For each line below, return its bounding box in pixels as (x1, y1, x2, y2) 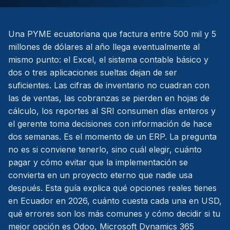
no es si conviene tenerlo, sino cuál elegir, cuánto (8, 144, 202, 155)
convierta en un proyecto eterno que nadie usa (8, 170, 193, 180)
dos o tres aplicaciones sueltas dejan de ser (8, 67, 177, 78)
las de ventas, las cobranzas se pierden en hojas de (8, 93, 209, 103)
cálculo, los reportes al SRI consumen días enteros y (8, 106, 216, 116)
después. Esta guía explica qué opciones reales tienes (8, 183, 217, 193)
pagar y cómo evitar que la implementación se (8, 157, 188, 167)
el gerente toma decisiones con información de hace (8, 119, 212, 129)
